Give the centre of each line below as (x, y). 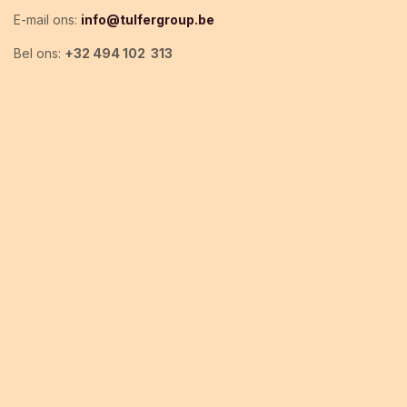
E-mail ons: (47, 19)
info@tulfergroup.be (148, 19)
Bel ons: (39, 53)
